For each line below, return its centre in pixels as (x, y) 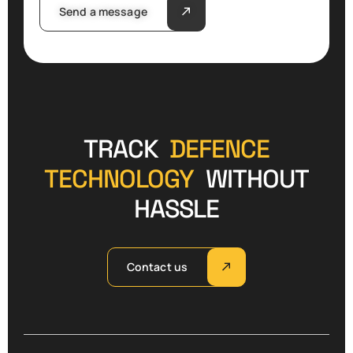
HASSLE (176, 208)
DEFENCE (220, 149)
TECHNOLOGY (122, 178)
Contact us (157, 266)
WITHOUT (254, 178)
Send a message (103, 11)
